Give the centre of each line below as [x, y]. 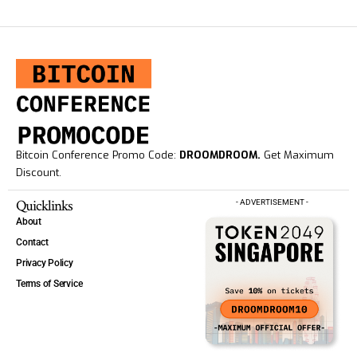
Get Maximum [297, 155]
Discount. [39, 172]
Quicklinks [45, 206]
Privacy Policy [45, 263]
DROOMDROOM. [220, 155]
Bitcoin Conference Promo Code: [98, 155]
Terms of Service [49, 283]
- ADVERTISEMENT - [273, 202]
